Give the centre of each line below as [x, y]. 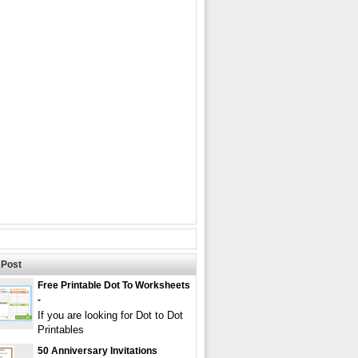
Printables [61, 330]
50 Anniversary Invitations [97, 351]
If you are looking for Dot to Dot [110, 315]
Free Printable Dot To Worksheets [114, 285]
